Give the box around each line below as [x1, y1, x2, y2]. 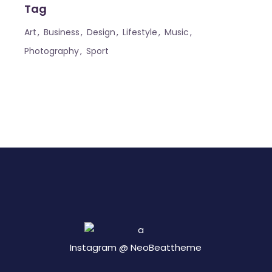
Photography [24, 45, 80, 58]
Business [44, 26, 80, 39]
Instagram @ [70, 241, 131, 254]
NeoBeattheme [131, 241, 202, 254]
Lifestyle [123, 26, 158, 39]
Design [87, 26, 116, 39]
